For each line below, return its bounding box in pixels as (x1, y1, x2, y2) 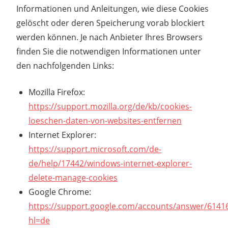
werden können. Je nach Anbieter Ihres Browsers (16, 31, 203, 43)
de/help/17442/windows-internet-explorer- (28, 157, 192, 169)
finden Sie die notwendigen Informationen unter (16, 45, 201, 57)
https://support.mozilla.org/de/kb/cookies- (28, 100, 192, 112)
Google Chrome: (28, 186, 91, 197)
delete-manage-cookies (28, 172, 118, 183)
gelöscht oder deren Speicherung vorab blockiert (16, 17, 205, 28)
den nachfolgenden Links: (16, 60, 114, 71)
